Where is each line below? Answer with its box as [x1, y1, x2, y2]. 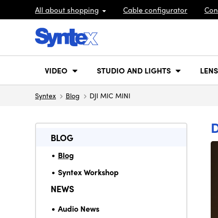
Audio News [58, 203, 99, 214]
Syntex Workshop [58, 166, 119, 178]
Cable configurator [123, 4, 187, 15]
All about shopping [35, 4, 99, 15]
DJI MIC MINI [90, 91, 130, 100]
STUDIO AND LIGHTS [97, 64, 171, 76]
